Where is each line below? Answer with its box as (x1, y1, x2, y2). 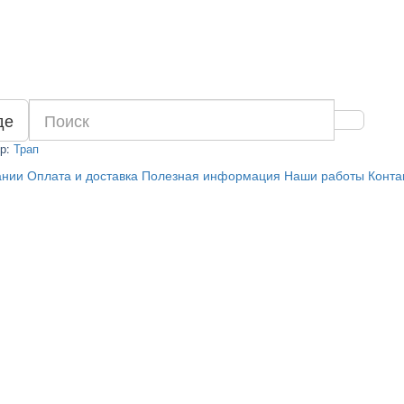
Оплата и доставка (26, 166, 138, 184)
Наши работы (283, 166, 364, 184)
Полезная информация (141, 166, 280, 184)
